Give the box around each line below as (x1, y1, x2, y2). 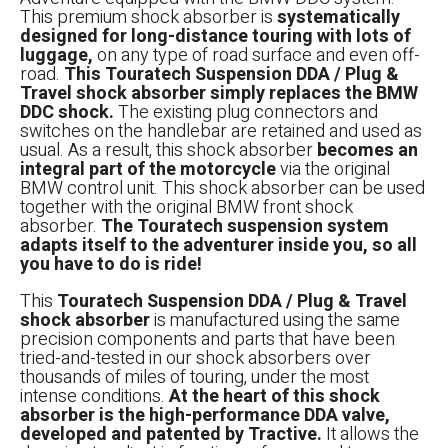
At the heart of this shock (169, 382, 380, 410)
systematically (277, 3, 400, 31)
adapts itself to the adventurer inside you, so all (20, 231, 417, 259)
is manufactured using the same (150, 306, 400, 334)
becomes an (317, 136, 418, 164)
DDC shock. (20, 98, 114, 126)
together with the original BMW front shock (20, 193, 353, 221)
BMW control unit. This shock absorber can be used (20, 174, 425, 202)
